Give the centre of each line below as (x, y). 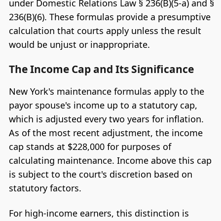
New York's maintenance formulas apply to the (106, 91)
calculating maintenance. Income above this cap (110, 160)
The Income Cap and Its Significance (101, 69)
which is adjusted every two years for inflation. (106, 119)
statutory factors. (45, 188)
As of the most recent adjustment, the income (106, 132)
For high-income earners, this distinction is (99, 213)
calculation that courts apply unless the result (105, 31)
